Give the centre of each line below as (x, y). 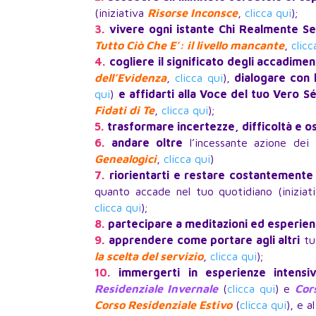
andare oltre (147, 143)
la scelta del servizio (149, 256)
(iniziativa (121, 13)
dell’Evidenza (131, 78)
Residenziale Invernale (157, 289)
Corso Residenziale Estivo (164, 305)
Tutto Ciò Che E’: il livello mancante (190, 45)
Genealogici (126, 159)
